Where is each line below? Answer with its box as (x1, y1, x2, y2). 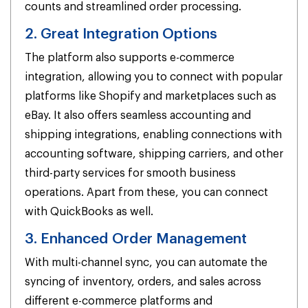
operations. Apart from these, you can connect (25, 186, 268, 198)
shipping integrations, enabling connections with (25, 129, 282, 140)
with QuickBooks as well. (25, 206, 156, 217)
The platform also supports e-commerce (25, 52, 234, 63)
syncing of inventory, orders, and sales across (25, 276, 261, 287)
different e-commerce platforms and (25, 295, 212, 307)
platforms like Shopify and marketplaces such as (25, 90, 276, 102)
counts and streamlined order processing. (25, 1, 241, 13)
